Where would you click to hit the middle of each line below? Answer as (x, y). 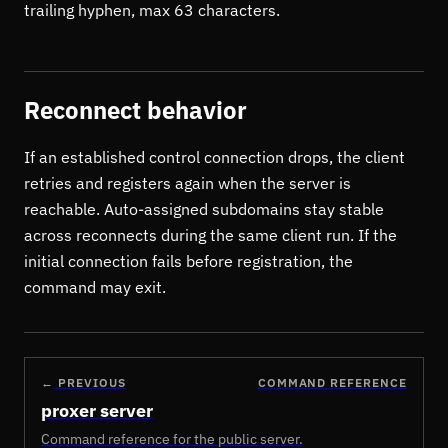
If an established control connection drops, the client (214, 157)
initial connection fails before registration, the (188, 261)
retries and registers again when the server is (187, 183)
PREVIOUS (91, 382)
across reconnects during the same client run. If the (210, 235)
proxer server (97, 410)
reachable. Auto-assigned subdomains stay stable (204, 209)
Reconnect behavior (135, 110)
